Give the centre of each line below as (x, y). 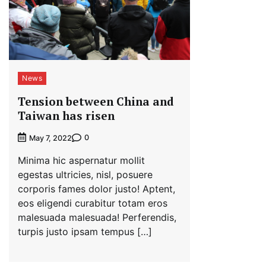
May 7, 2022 (50, 138)
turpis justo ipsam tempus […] (85, 231)
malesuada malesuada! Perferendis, (97, 217)
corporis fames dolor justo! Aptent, (96, 189)
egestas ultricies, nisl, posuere (85, 174)
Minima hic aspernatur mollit (81, 160)
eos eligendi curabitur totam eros (93, 203)
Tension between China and (96, 101)
